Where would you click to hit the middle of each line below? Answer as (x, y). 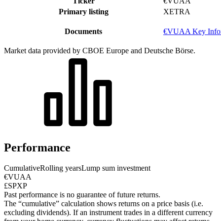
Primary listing (83, 11)
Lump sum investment (116, 168)
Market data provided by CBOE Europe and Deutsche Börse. (100, 50)
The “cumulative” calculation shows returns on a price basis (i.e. (104, 204)
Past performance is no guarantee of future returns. (82, 195)
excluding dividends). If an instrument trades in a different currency (108, 213)
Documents (83, 31)
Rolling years (61, 168)
